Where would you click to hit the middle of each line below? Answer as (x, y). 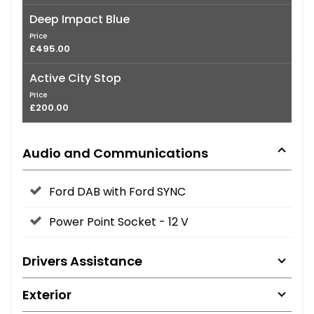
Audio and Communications (115, 153)
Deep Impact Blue (80, 19)
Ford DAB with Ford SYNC (117, 191)
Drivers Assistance (82, 261)
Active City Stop (75, 78)
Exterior (47, 294)
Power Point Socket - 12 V (119, 221)
